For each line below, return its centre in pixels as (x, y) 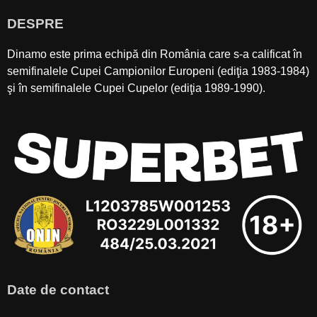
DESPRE (35, 24)
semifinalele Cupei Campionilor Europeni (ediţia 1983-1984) (158, 71)
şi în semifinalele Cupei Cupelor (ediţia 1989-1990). (136, 88)
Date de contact (58, 289)
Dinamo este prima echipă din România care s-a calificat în (155, 54)
